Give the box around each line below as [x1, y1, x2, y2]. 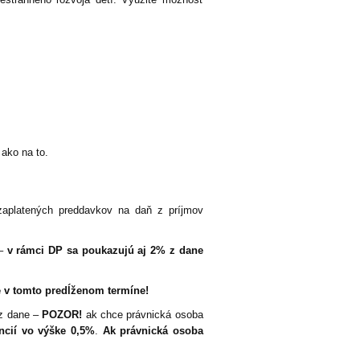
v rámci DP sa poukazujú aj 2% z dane [6, 244, 203, 257]
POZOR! [42, 309, 83, 321]
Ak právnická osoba [102, 325, 203, 337]
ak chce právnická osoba [82, 309, 203, 321]
